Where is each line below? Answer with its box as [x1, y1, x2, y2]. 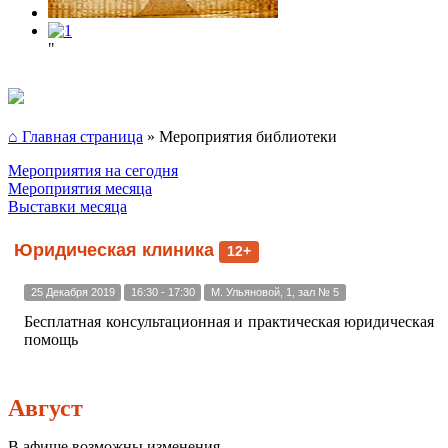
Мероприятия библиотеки [159, 128, 337, 145]
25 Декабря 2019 [30, 286, 115, 298]
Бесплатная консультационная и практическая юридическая [24, 313, 434, 330]
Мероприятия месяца [8, 180, 152, 197]
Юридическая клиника [14, 240, 219, 260]
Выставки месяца [8, 198, 127, 215]
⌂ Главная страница [8, 128, 143, 145]
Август [8, 395, 83, 421]
